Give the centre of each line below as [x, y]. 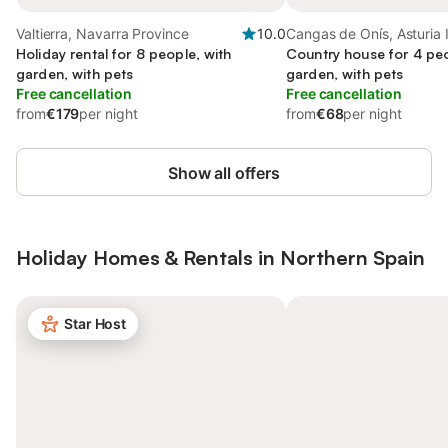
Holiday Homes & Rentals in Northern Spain [220, 257]
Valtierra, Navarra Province [102, 33]
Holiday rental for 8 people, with [124, 53]
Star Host [95, 323]
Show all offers [224, 173]
